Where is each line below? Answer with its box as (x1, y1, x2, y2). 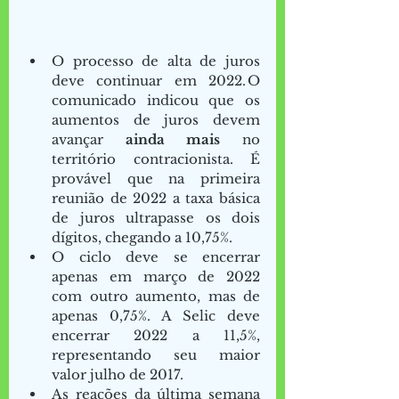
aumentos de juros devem (52, 110, 260, 128)
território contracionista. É (52, 150, 260, 167)
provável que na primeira (52, 169, 260, 187)
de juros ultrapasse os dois (52, 208, 260, 226)
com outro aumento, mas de (52, 287, 260, 305)
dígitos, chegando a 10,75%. (52, 228, 240, 246)
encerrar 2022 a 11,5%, (52, 326, 260, 344)
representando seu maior (52, 346, 260, 363)
